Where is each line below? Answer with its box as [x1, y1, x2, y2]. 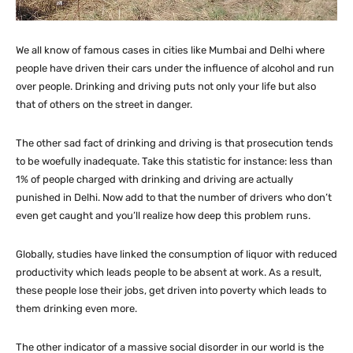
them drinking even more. [16, 303, 137, 315]
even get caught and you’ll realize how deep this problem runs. [16, 210, 310, 222]
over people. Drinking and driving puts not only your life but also [16, 80, 316, 93]
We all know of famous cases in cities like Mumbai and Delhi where [16, 44, 325, 57]
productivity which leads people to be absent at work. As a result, [16, 266, 321, 279]
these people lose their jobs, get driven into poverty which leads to [16, 284, 326, 297]
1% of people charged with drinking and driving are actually [16, 173, 293, 186]
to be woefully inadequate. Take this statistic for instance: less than [16, 155, 333, 168]
